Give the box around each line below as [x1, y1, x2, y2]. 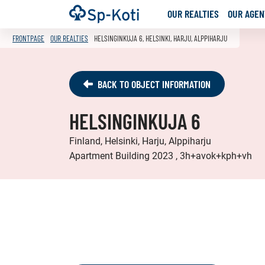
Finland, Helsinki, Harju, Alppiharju [69, 135, 211, 147]
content [69, 31, 100, 42]
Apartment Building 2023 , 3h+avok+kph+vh [69, 150, 252, 161]
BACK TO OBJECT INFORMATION [98, 77, 211, 91]
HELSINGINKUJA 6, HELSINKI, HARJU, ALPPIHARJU [94, 33, 227, 43]
